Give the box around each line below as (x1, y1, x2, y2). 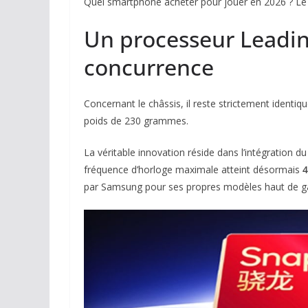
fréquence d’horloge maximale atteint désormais (84, 163, 302, 176)
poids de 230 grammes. (84, 114, 188, 127)
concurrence (84, 52, 214, 82)
